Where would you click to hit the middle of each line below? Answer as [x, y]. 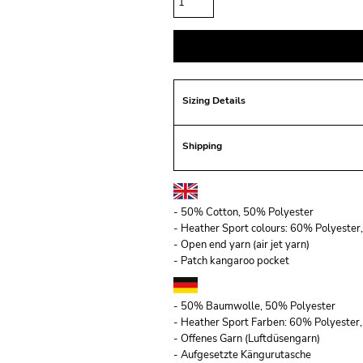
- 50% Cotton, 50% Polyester [243, 212]
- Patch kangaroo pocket [231, 261]
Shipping [202, 146]
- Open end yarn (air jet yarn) [241, 245]
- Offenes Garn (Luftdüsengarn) [247, 339]
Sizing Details [214, 100]
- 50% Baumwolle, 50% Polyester [254, 306]
